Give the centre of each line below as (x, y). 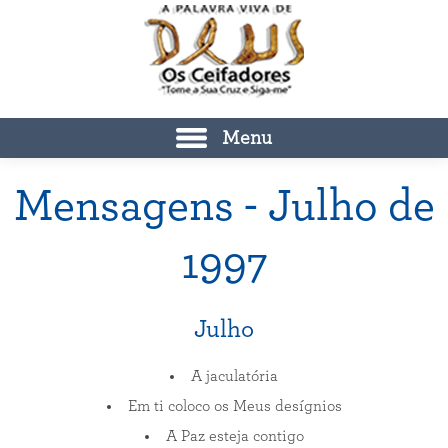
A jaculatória (234, 376)
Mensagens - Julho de (224, 206)
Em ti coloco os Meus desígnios (234, 406)
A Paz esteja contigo (234, 436)
